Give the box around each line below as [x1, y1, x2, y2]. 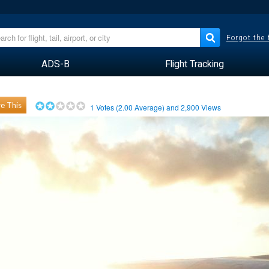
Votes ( [94, 102, 119, 112]
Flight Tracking [165, 58, 224, 70]
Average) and [133, 102, 181, 112]
